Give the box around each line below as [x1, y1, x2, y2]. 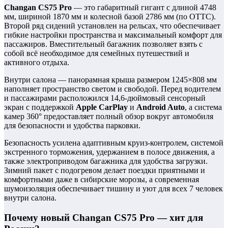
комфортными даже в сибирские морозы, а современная [4, 175, 199, 184]
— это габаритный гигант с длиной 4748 [72, 3, 216, 12]
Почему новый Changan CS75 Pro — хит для [4, 212, 203, 223]
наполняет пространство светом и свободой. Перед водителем [4, 84, 221, 94]
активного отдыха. [4, 58, 69, 67]
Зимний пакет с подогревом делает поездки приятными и [4, 166, 205, 175]
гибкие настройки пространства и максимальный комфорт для [4, 31, 222, 40]
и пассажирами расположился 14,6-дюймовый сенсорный [4, 94, 206, 103]
